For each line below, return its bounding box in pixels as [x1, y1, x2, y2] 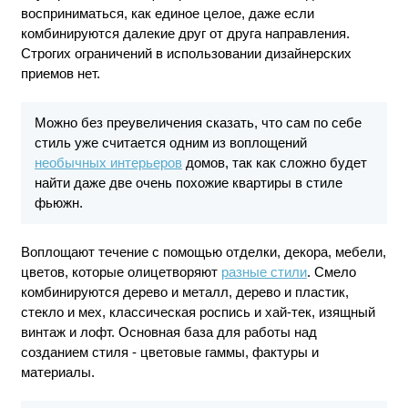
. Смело [306, 263, 356, 280]
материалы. [20, 363, 95, 380]
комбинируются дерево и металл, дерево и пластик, [20, 283, 349, 300]
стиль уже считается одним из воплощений [34, 134, 307, 150]
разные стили [220, 263, 307, 280]
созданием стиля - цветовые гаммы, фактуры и [20, 343, 319, 360]
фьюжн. [34, 194, 83, 210]
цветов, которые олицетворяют [20, 263, 221, 280]
